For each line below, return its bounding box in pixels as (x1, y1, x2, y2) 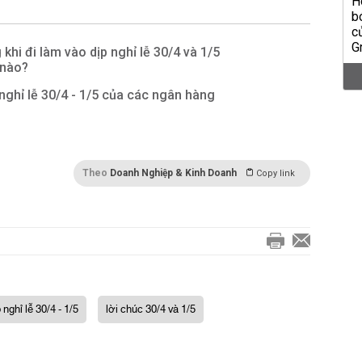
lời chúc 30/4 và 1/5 (106, 300, 196, 319)
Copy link (256, 168, 295, 179)
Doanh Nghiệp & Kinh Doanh (110, 167, 237, 179)
